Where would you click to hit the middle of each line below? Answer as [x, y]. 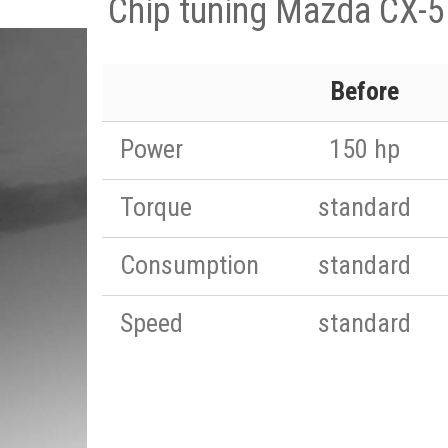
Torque [156, 207]
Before [364, 91]
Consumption [189, 265]
